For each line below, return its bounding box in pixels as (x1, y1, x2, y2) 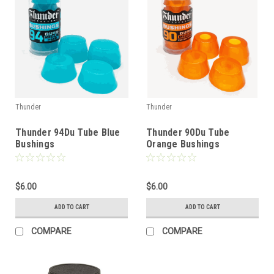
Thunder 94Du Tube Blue (15, 127, 120, 139)
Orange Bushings (146, 138, 220, 150)
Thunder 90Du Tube (146, 127, 230, 139)
